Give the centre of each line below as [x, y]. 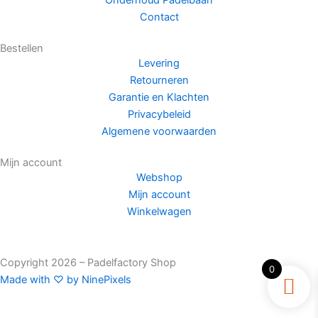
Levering [159, 64]
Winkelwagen [159, 212]
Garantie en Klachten [159, 98]
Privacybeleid [159, 115]
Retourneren [159, 81]
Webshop [159, 178]
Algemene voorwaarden [159, 132]
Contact [159, 17]
